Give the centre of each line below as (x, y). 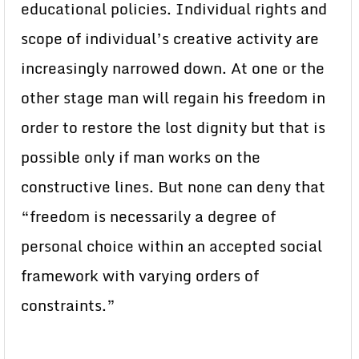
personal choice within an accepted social (171, 246)
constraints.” (68, 306)
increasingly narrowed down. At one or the (173, 69)
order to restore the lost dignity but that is (173, 128)
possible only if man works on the (141, 157)
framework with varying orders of (140, 276)
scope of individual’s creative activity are (170, 39)
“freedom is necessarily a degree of (148, 217)
